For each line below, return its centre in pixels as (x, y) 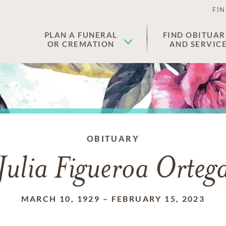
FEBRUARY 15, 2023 (158, 199)
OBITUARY (113, 138)
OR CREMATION (81, 44)
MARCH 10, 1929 (61, 199)
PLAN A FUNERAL (81, 35)
